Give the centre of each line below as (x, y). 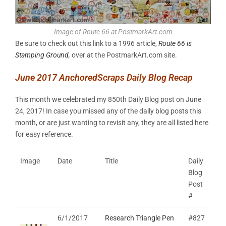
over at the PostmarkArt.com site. (124, 55)
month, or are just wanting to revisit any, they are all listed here (112, 123)
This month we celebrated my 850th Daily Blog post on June (108, 100)
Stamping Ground (42, 55)
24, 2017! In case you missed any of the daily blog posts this (108, 111)
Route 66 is (175, 44)
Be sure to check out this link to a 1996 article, (87, 44)
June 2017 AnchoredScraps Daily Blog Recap (104, 78)
